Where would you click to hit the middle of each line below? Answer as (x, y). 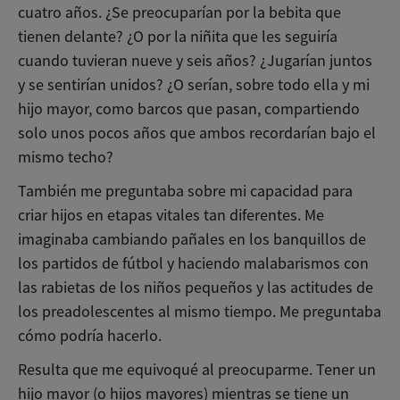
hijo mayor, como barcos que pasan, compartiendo (189, 109)
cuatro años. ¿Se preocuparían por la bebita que (179, 13)
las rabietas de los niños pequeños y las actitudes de (196, 287)
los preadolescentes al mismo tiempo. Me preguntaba (200, 311)
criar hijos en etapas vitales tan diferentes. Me (171, 215)
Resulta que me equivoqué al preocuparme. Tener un (197, 369)
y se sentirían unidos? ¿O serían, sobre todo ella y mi (194, 85)
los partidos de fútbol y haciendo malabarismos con (193, 263)
